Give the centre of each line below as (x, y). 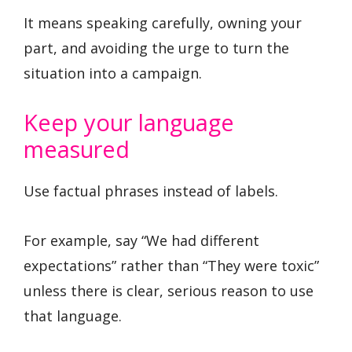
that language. (73, 315)
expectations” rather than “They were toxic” (171, 265)
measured (77, 149)
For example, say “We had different (141, 240)
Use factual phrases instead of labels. (151, 191)
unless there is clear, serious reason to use (169, 290)
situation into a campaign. (113, 73)
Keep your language (129, 123)
